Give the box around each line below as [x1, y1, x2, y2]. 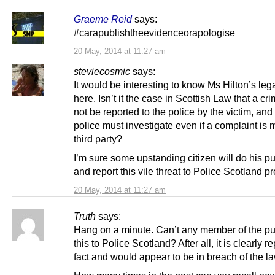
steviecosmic [74, 65, 130, 77]
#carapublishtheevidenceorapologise [74, 26, 235, 38]
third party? [74, 133, 122, 144]
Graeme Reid [74, 13, 132, 25]
